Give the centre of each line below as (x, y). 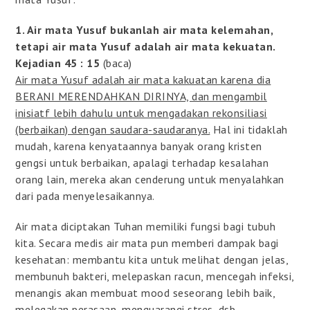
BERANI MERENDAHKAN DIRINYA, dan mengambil (141, 96)
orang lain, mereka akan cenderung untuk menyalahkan (150, 179)
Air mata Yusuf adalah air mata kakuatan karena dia (143, 79)
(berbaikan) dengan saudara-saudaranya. (113, 129)
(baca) (116, 63)
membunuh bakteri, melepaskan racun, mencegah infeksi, (155, 276)
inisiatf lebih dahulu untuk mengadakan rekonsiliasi (141, 112)
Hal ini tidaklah (249, 129)
